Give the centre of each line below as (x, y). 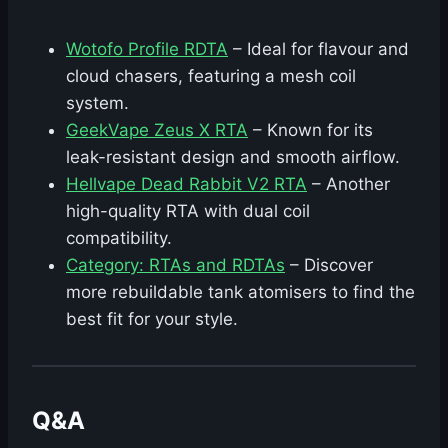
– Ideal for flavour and (318, 48)
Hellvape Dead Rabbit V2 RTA (186, 183)
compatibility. (119, 237)
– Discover (329, 264)
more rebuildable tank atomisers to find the (240, 291)
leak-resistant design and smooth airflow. (233, 156)
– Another (348, 183)
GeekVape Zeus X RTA (157, 129)
